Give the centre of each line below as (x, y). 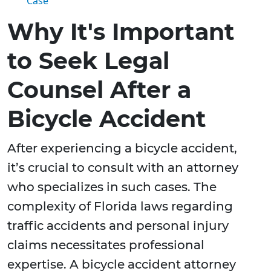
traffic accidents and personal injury (118, 226)
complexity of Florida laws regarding (120, 207)
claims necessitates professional (106, 245)
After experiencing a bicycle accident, (122, 149)
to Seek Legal (88, 61)
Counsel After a (99, 90)
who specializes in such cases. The (112, 187)
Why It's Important (121, 32)
